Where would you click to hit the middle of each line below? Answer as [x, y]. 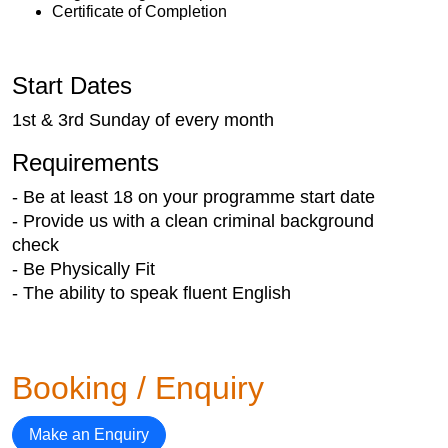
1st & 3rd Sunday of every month [143, 119]
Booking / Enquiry [138, 387]
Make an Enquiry [89, 434]
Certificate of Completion [139, 11]
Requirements [85, 162]
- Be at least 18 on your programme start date [193, 196]
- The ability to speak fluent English [151, 292]
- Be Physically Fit [83, 268]
